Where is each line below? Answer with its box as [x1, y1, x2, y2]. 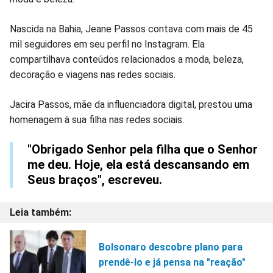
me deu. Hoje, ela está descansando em [27, 157, 249, 172]
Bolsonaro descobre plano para [98, 241, 243, 253]
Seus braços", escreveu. [27, 172, 162, 187]
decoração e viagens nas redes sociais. [10, 68, 175, 80]
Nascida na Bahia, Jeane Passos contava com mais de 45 [10, 23, 253, 35]
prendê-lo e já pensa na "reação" [98, 256, 246, 268]
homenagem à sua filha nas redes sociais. [10, 113, 184, 126]
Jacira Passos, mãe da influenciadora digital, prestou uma [10, 98, 252, 110]
